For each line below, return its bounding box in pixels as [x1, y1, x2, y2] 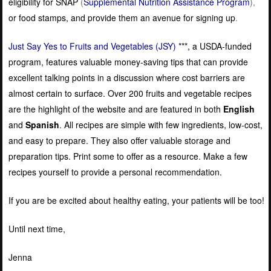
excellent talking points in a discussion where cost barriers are [8, 71, 245, 83]
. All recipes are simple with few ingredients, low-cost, [59, 118, 263, 131]
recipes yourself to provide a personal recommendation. [8, 165, 222, 178]
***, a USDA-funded [175, 39, 252, 52]
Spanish [25, 118, 59, 131]
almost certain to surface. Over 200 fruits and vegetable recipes [8, 87, 252, 99]
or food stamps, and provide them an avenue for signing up [8, 11, 235, 24]
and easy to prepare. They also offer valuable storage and [8, 134, 230, 146]
